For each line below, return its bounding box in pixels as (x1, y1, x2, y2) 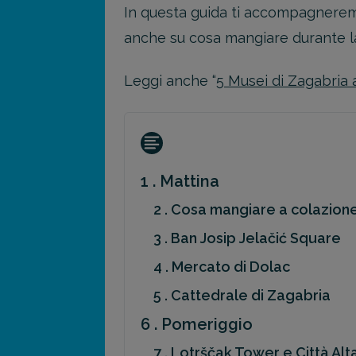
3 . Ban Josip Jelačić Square (153, 229, 341, 246)
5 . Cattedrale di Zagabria (153, 286, 331, 304)
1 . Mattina (141, 171, 219, 191)
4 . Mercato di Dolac (153, 257, 290, 275)
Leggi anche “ (124, 72, 216, 89)
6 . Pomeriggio (141, 314, 253, 334)
